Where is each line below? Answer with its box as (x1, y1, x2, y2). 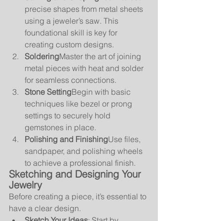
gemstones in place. (25, 122, 96, 132)
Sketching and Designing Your (9, 168, 144, 180)
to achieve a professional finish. (25, 158, 136, 168)
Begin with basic (72, 87, 133, 97)
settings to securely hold (25, 110, 112, 120)
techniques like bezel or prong (25, 99, 134, 109)
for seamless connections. (25, 75, 116, 85)
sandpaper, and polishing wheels (25, 146, 145, 156)
